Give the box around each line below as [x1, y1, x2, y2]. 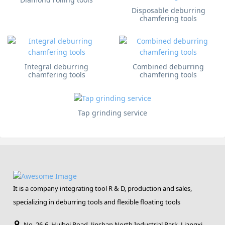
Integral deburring [25, 62, 89, 72]
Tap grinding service [78, 107, 147, 118]
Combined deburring [133, 62, 204, 72]
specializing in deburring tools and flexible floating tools [13, 197, 181, 207]
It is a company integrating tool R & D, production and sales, [13, 184, 192, 193]
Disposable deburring [131, 5, 205, 15]
